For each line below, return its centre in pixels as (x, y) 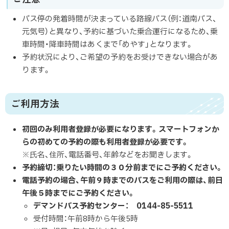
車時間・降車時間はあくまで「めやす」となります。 (107, 45)
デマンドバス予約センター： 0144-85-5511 (113, 206)
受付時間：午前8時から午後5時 (86, 219)
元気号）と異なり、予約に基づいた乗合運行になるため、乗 (120, 32)
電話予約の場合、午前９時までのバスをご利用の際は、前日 (122, 180)
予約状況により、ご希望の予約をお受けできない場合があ (120, 58)
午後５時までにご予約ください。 (78, 193)
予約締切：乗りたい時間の (66, 168)
